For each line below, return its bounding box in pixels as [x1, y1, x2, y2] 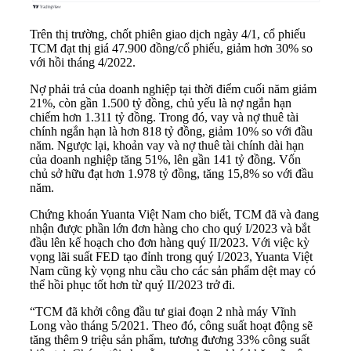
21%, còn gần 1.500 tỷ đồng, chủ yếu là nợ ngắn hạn [30, 96, 291, 110]
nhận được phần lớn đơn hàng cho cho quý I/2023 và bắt [30, 221, 310, 235]
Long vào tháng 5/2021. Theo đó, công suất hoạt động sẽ [30, 318, 313, 332]
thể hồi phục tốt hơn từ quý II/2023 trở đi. [30, 277, 235, 291]
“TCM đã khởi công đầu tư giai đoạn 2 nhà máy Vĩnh [30, 304, 296, 318]
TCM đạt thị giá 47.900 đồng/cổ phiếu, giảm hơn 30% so [30, 41, 313, 55]
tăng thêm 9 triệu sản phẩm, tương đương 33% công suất [30, 332, 309, 346]
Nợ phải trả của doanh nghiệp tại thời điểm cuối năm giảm [30, 81, 317, 96]
